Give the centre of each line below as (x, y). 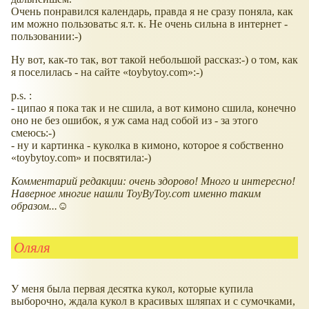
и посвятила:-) (116, 158)
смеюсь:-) (33, 133)
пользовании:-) (46, 37)
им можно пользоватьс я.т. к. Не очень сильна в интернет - (149, 24)
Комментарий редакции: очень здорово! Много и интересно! (153, 181)
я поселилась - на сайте (67, 72)
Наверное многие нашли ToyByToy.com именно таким (136, 194)
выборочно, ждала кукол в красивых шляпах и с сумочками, (153, 301)
